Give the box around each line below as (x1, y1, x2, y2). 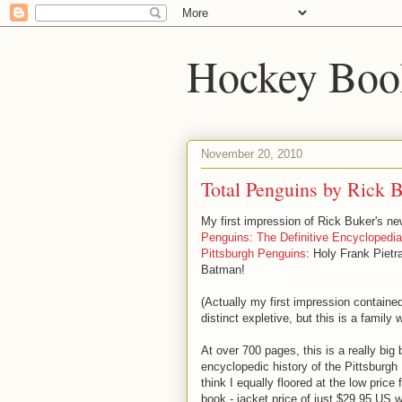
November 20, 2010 (201, 146, 302, 161)
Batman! (201, 263, 245, 276)
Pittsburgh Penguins (201, 247, 306, 260)
